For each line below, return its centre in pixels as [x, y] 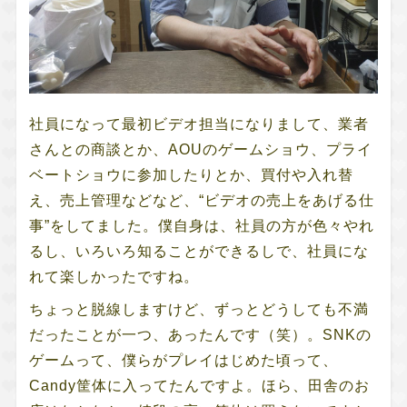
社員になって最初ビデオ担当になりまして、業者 [199, 124]
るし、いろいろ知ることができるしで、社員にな [199, 251]
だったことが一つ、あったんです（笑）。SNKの [200, 334]
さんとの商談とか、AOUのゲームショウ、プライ [200, 149]
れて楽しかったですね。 [114, 276]
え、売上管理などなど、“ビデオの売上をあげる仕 [201, 200]
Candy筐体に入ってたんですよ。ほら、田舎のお [199, 385]
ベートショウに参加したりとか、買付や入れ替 [191, 174]
